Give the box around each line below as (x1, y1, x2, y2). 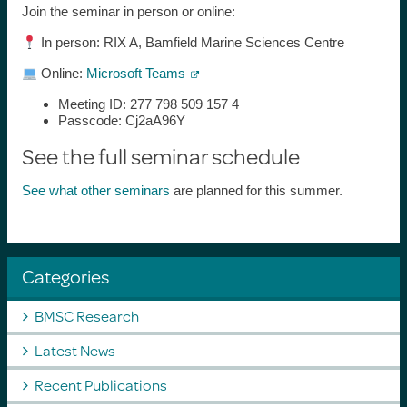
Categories (21, 263, 110, 291)
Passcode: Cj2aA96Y (57, 113, 185, 129)
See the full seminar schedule (21, 140, 300, 173)
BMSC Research (34, 304, 139, 328)
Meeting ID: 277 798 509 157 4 (57, 96, 239, 113)
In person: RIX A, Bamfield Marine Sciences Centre (37, 35, 345, 51)
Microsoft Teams (86, 65, 186, 82)
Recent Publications (34, 373, 167, 397)
